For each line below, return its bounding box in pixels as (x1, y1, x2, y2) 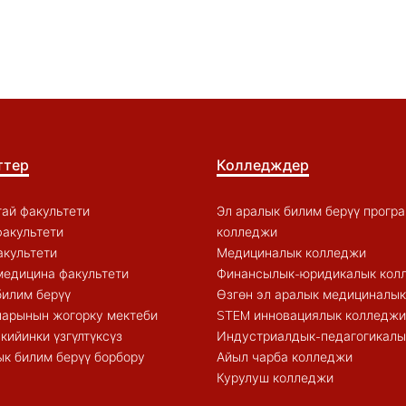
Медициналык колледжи (217, 244, 366, 261)
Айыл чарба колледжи (217, 348, 353, 365)
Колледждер (217, 155, 309, 174)
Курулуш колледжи (217, 369, 333, 386)
